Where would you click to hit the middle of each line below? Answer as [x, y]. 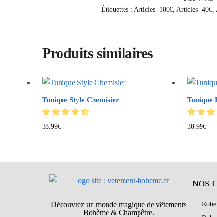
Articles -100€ [153, 9]
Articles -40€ [194, 9]
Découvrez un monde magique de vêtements [118, 205]
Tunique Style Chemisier [81, 100]
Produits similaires [98, 53]
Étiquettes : [117, 9]
